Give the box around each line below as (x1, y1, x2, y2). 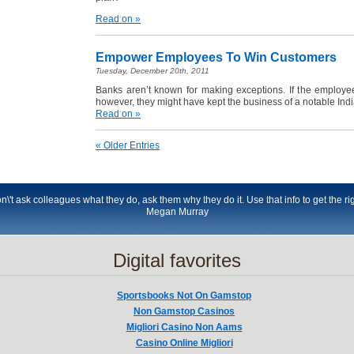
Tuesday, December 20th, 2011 (96, 66, 209, 75)
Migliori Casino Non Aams (126, 322, 243, 333)
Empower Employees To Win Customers (96, 51, 337, 64)
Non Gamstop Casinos (134, 306, 235, 317)
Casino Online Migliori (135, 337, 233, 348)
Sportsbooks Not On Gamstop (117, 290, 251, 301)
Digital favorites (113, 250, 241, 271)
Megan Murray (145, 206, 209, 217)
